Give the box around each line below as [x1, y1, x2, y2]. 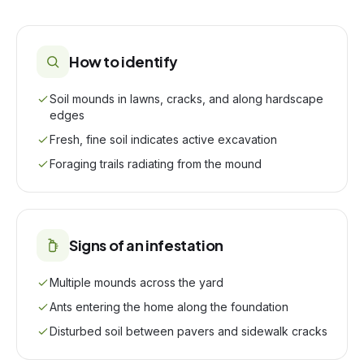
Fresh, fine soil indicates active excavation [50, 132, 277, 146]
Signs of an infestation [69, 236, 223, 254]
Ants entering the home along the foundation [50, 300, 288, 314]
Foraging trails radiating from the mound [50, 157, 262, 171]
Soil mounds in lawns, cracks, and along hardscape [50, 92, 323, 106]
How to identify [69, 52, 179, 71]
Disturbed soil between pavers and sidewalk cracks [50, 324, 327, 338]
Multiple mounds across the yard [50, 275, 223, 289]
